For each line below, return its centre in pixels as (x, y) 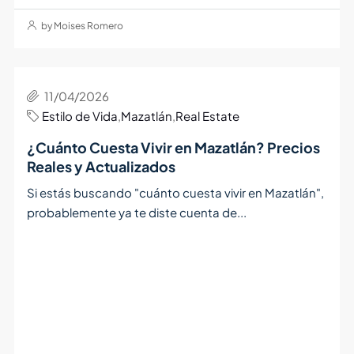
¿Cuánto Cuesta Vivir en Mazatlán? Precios (173, 148)
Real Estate (207, 116)
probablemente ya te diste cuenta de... (136, 213)
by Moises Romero (81, 26)
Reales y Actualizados (101, 167)
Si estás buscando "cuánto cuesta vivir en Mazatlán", (175, 193)
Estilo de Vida (79, 116)
